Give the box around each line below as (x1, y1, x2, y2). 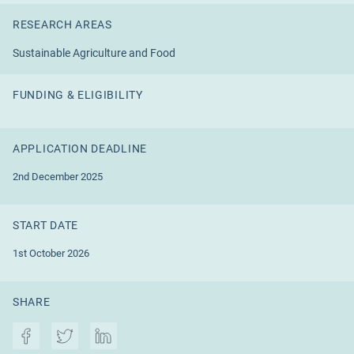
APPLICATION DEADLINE (13, 142, 147, 155)
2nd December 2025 (13, 171, 103, 183)
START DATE (13, 219, 78, 232)
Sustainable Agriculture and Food (13, 47, 175, 59)
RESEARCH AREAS (13, 18, 112, 31)
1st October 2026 (13, 247, 89, 259)
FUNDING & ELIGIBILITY (13, 88, 143, 101)
